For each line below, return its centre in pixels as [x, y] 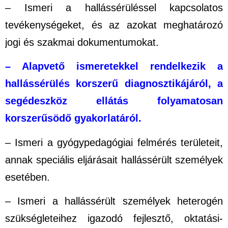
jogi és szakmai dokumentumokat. [82, 42]
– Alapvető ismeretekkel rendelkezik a [114, 66]
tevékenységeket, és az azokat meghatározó [114, 25]
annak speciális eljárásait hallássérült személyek [114, 160]
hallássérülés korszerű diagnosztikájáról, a [114, 84]
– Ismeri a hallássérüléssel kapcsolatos [114, 7]
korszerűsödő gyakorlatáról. [73, 118]
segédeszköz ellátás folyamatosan [114, 101]
